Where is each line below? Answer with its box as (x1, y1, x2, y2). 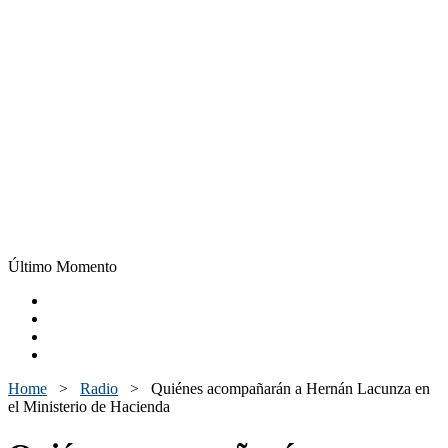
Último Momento (8, 258, 117, 275)
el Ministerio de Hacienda (8, 398, 170, 415)
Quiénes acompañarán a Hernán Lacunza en (151, 380, 430, 397)
